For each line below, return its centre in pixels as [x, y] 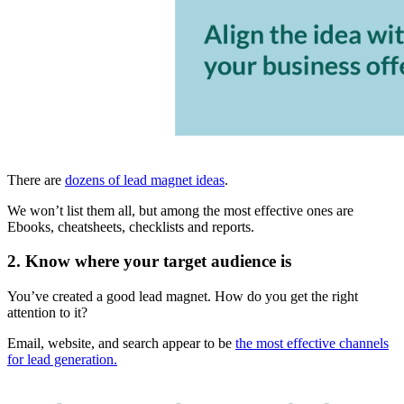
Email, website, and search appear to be [121, 344]
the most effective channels [312, 344]
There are [36, 179]
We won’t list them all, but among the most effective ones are [180, 210]
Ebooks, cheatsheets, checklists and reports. [131, 226]
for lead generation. [62, 360]
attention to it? [47, 313]
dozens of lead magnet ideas [145, 179]
